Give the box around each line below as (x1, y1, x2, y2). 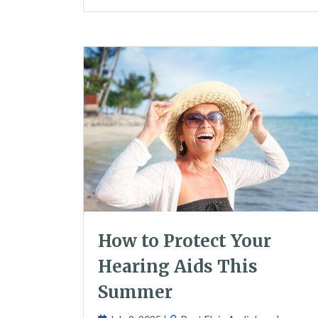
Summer (98, 281, 172, 304)
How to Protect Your (98, 230, 271, 253)
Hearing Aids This (98, 256, 258, 278)
